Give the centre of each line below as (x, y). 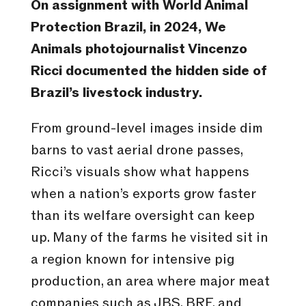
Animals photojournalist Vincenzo (139, 50)
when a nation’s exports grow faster (143, 194)
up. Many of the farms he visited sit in (149, 238)
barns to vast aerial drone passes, (136, 151)
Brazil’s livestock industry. (116, 93)
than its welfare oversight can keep (142, 216)
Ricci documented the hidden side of (149, 71)
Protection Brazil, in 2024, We (128, 28)
